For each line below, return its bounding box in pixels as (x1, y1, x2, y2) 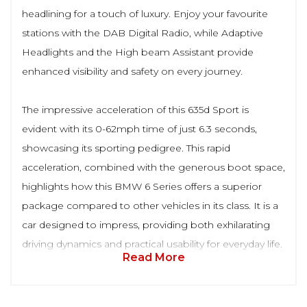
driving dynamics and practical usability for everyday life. (22, 238, 282, 250)
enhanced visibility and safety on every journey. (22, 65, 243, 77)
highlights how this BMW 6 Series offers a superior (22, 180, 262, 193)
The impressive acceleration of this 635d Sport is (22, 103, 249, 116)
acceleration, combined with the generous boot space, (22, 161, 285, 173)
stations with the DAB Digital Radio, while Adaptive (22, 27, 263, 39)
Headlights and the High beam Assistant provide (22, 46, 254, 58)
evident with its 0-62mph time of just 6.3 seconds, (22, 123, 257, 135)
